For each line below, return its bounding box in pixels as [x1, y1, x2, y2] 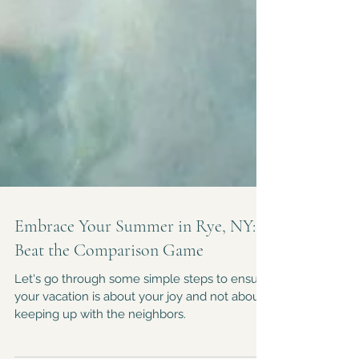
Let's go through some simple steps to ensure [14, 316, 269, 330]
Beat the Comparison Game [14, 284, 204, 305]
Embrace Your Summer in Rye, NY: [14, 260, 256, 280]
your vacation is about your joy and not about [14, 333, 264, 348]
